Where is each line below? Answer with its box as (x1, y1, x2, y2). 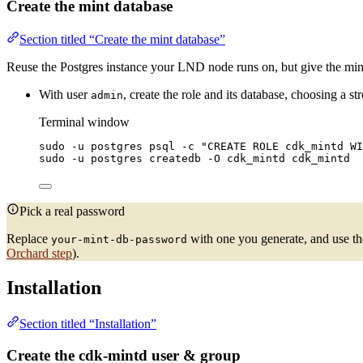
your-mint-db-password (51, 233, 187, 246)
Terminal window (39, 115, 130, 129)
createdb (149, 152, 201, 164)
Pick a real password (19, 204, 125, 218)
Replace (6, 232, 51, 246)
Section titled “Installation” (19, 316, 156, 331)
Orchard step (6, 246, 72, 260)
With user (39, 88, 91, 101)
